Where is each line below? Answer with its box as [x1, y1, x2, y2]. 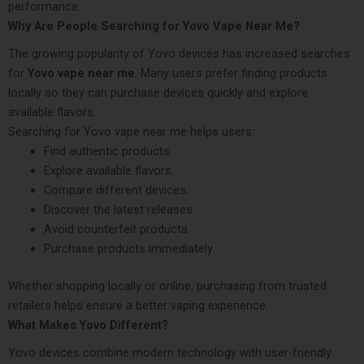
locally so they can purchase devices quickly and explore [8, 84, 308, 100]
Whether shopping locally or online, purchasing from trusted [8, 278, 327, 293]
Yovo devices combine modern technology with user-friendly [8, 344, 331, 360]
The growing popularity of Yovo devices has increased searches [8, 45, 350, 61]
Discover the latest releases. [43, 201, 195, 217]
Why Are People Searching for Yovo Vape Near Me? [8, 18, 300, 33]
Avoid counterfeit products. [43, 221, 190, 236]
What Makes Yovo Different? [8, 317, 168, 332]
